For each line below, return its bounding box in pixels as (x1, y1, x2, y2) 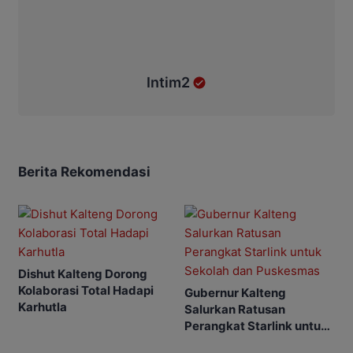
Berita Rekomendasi (18, 163, 150, 180)
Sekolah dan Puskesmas (184, 334, 324, 350)
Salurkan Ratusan (184, 301, 285, 317)
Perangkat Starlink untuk (184, 318, 328, 333)
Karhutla (18, 299, 67, 314)
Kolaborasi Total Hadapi (18, 282, 154, 298)
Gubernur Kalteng (184, 284, 286, 300)
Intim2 (147, 73, 190, 91)
